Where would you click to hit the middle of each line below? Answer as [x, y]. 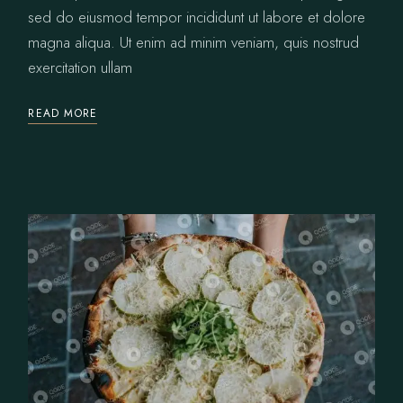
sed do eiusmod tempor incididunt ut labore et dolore [197, 18]
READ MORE [63, 114]
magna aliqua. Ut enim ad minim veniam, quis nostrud [194, 43]
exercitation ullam [81, 68]
